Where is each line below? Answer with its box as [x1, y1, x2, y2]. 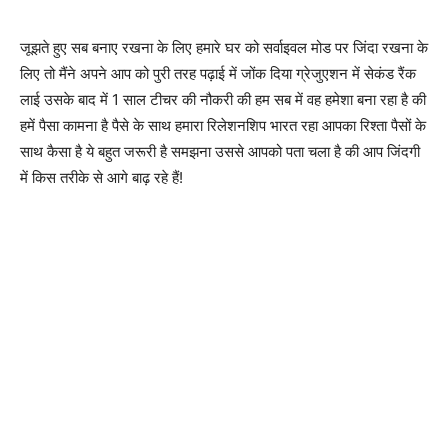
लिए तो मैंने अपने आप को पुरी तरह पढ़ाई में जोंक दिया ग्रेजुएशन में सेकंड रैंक [20, 63, 416, 83]
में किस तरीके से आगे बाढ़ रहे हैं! [20, 167, 183, 187]
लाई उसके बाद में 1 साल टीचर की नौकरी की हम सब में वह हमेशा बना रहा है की [20, 89, 426, 109]
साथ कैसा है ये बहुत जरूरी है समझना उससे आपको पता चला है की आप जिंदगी [20, 141, 420, 161]
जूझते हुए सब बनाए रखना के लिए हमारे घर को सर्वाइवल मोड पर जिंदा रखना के [20, 37, 428, 57]
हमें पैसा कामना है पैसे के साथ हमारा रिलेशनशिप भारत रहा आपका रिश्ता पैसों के [20, 115, 426, 135]
